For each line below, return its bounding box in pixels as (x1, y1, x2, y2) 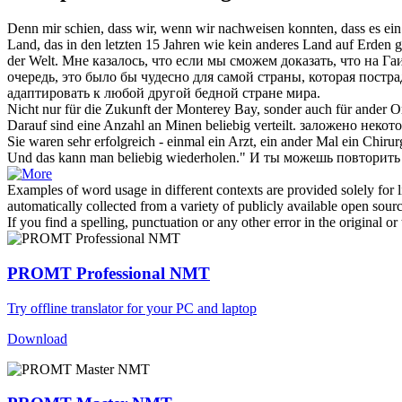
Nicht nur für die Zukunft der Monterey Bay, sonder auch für (7, 101, 355, 118)
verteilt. (250, 118, 296, 134)
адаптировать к (7, 85, 104, 101)
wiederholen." (162, 150, 246, 166)
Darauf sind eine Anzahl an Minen (7, 118, 205, 134)
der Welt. (7, 53, 58, 69)
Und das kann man (7, 150, 118, 166)
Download (7, 330, 67, 346)
